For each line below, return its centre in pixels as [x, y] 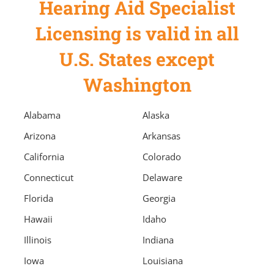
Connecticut [49, 178]
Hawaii [38, 219]
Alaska [156, 115]
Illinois [38, 240]
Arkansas [161, 136]
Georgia [159, 198]
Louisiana [163, 261]
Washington [137, 85]
